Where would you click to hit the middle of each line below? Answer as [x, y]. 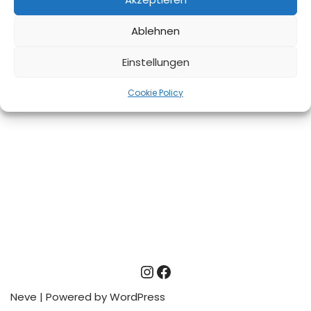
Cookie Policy [155, 93]
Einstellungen [155, 62]
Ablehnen [155, 31]
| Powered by [73, 297]
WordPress [137, 297]
